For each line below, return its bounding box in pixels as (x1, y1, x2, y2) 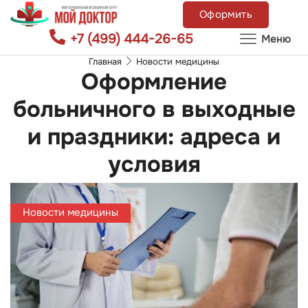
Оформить (199, 8, 253, 21)
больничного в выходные (12, 95, 296, 124)
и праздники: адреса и (27, 122, 280, 151)
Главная (89, 56, 122, 67)
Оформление (81, 67, 227, 96)
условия (107, 150, 201, 179)
